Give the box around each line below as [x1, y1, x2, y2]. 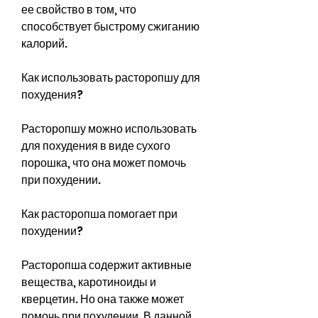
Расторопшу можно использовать [21, 120, 197, 137]
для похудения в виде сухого [21, 137, 170, 154]
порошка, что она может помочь [21, 154, 186, 171]
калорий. [21, 35, 67, 52]
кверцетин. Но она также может [21, 290, 184, 307]
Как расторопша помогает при [21, 205, 177, 222]
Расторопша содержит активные [21, 256, 192, 273]
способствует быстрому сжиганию [21, 18, 199, 35]
